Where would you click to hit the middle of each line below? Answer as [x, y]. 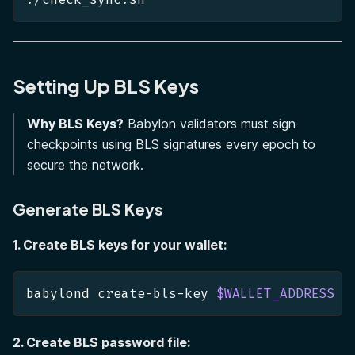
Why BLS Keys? [75, 123]
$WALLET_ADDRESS [276, 293]
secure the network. [85, 164]
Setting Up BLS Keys [106, 85]
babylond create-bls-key [121, 293]
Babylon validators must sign [210, 123]
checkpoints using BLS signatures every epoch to [171, 144]
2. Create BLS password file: [101, 342]
